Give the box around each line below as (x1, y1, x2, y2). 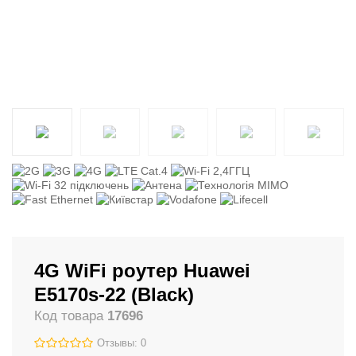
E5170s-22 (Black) (34, 284, 194, 305)
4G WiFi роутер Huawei (34, 260, 250, 281)
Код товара (34, 308, 107, 323)
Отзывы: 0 (97, 338, 146, 349)
